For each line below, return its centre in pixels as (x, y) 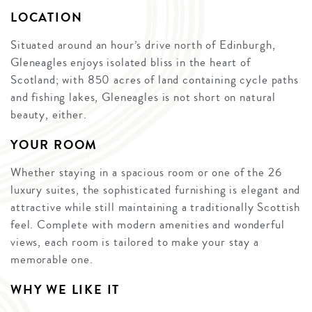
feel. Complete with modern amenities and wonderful (148, 225)
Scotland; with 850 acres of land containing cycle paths (155, 80)
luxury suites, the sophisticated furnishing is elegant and (156, 190)
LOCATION (47, 18)
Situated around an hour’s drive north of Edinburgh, (143, 45)
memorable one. (52, 260)
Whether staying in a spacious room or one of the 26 (146, 173)
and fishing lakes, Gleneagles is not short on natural (143, 97)
